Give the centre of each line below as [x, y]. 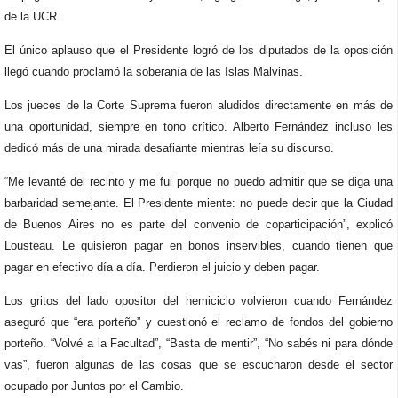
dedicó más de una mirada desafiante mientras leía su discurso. [169, 148]
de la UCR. [32, 16]
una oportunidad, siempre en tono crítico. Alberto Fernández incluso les [199, 127]
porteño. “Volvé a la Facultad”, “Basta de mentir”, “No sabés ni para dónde [199, 343]
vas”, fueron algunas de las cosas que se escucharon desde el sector [199, 365]
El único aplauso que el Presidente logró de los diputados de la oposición [199, 50]
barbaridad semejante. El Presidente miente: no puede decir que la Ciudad [199, 203]
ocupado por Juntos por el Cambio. [94, 386]
